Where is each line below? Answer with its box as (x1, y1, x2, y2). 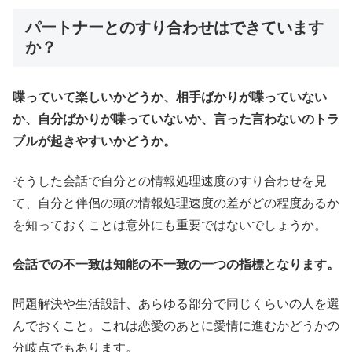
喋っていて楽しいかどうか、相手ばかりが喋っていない (13, 90, 327, 104)
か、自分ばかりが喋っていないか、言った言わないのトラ (13, 112, 339, 126)
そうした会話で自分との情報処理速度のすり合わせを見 (13, 174, 327, 188)
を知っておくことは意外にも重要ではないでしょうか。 (13, 218, 327, 232)
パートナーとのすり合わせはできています (25, 19, 324, 37)
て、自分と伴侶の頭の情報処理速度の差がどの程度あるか (13, 196, 339, 210)
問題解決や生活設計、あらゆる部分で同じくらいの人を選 (13, 297, 339, 311)
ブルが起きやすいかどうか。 (13, 134, 176, 148)
